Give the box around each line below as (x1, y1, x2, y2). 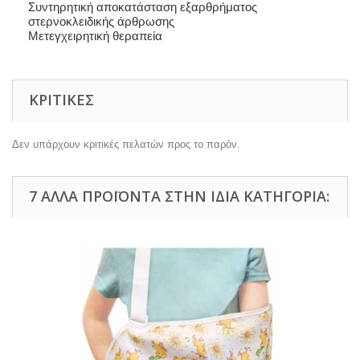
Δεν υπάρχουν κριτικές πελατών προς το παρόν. (12, 137, 240, 150)
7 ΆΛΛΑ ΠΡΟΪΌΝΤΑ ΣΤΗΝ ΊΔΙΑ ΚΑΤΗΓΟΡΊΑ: (29, 186, 329, 206)
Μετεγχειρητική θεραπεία (28, 28, 162, 43)
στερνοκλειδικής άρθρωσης (28, 14, 174, 28)
